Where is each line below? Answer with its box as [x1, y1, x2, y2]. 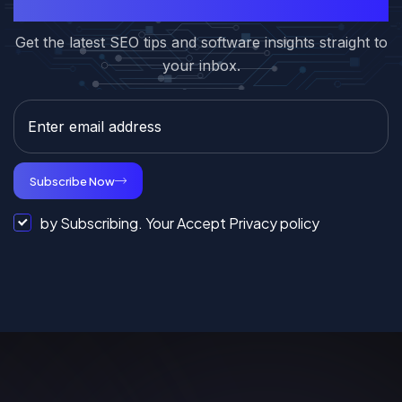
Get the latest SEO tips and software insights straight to [14, 32, 388, 51]
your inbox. [162, 56, 240, 74]
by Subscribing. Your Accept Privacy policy [40, 213, 319, 232]
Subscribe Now [30, 173, 115, 188]
